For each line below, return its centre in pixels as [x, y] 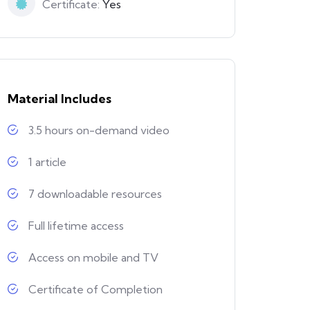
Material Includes [60, 99]
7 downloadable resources [95, 194]
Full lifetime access [76, 226]
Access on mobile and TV [93, 258]
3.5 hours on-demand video [99, 130]
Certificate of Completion [95, 290]
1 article [47, 162]
